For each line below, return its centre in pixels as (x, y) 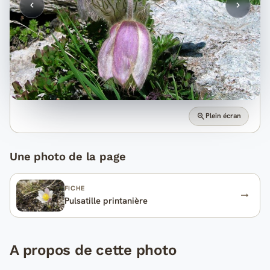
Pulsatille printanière (106, 200)
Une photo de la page (68, 157)
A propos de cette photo (93, 250)
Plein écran (224, 116)
